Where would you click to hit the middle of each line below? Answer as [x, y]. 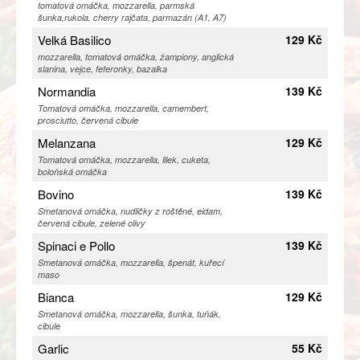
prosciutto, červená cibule [88, 121]
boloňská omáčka [72, 172]
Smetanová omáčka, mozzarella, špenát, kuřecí [131, 263]
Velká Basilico [74, 40]
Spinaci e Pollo [76, 246]
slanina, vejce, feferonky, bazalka [102, 69]
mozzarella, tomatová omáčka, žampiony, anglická [136, 57]
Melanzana [67, 143]
